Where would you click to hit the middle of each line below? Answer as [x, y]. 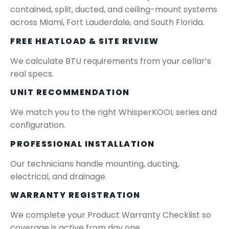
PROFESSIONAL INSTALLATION [83, 144]
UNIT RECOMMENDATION [70, 93]
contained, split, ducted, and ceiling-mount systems [114, 10]
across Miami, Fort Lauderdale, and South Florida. [107, 22]
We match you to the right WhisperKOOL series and [113, 112]
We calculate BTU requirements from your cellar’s [111, 61]
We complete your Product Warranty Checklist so [111, 215]
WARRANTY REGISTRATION [75, 195]
